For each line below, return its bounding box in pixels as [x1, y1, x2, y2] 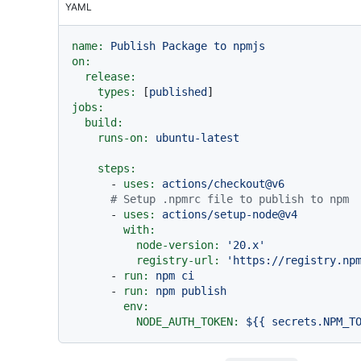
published [149, 85, 207, 98]
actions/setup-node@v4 [162, 207, 297, 221]
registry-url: [136, 253, 220, 267]
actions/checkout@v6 [162, 176, 284, 190]
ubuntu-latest [156, 131, 239, 144]
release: [85, 69, 136, 83]
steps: [98, 161, 136, 175]
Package [162, 39, 207, 52]
